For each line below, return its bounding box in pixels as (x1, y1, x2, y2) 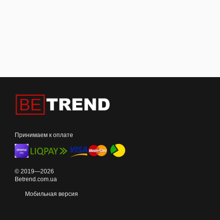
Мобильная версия (24, 191, 78, 197)
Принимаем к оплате (15, 132, 73, 138)
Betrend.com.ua (15, 176, 57, 183)
